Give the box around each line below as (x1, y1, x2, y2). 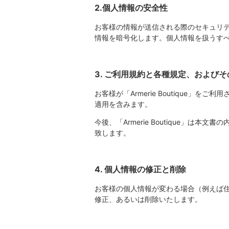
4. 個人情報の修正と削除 (94, 164, 186, 174)
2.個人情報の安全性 (94, 3, 168, 13)
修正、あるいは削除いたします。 (94, 195, 202, 203)
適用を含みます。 (94, 100, 152, 108)
